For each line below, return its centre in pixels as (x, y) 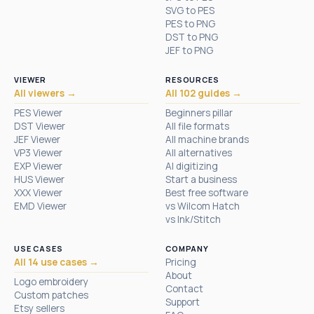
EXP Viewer (38, 166)
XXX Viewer (38, 192)
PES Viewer (38, 112)
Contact (184, 288)
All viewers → (45, 93)
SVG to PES (190, 10)
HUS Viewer (39, 179)
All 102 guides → (204, 93)
